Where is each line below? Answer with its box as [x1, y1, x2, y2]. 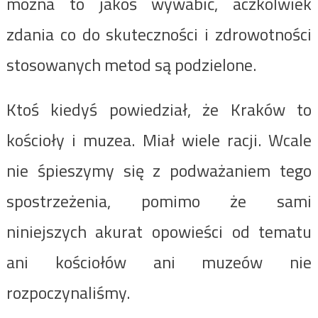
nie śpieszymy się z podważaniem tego [6, 157, 312, 183]
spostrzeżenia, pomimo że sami [6, 187, 312, 214]
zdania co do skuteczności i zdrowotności [6, 21, 312, 47]
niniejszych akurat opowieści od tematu [6, 218, 312, 244]
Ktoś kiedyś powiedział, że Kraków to [6, 96, 312, 122]
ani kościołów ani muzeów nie [6, 248, 312, 275]
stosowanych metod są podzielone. [6, 51, 256, 77]
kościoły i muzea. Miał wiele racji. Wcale [6, 126, 312, 153]
